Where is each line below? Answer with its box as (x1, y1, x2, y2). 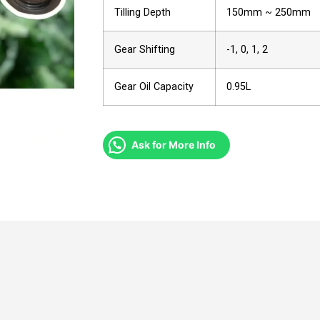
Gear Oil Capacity (114, 81, 194, 93)
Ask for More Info (131, 139, 216, 151)
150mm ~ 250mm (226, 6, 311, 19)
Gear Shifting (114, 44, 175, 56)
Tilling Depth (114, 6, 171, 19)
